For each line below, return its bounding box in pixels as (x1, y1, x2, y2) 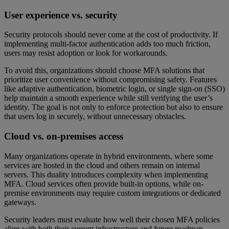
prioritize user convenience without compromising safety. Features (4, 75, 217, 84)
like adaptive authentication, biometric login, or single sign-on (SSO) (4, 84, 225, 94)
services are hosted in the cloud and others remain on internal (4, 161, 200, 170)
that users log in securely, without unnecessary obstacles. (4, 112, 186, 121)
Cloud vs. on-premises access (4, 131, 123, 142)
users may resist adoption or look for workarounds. (4, 49, 168, 58)
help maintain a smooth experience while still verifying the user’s (4, 94, 213, 103)
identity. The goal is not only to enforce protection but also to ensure (4, 103, 223, 112)
